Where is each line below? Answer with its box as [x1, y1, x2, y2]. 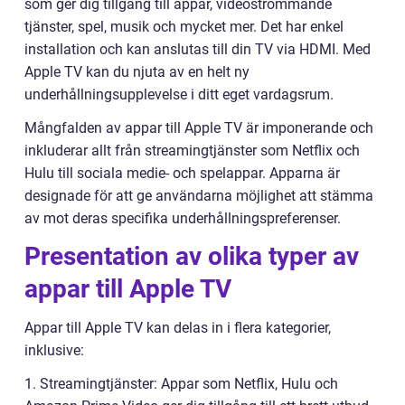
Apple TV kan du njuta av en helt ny [24, 63, 250, 80]
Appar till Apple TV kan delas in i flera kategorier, [24, 319, 331, 336]
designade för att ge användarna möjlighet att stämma [24, 187, 373, 204]
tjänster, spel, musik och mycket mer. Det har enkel [24, 18, 344, 35]
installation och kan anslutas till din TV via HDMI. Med [24, 41, 371, 58]
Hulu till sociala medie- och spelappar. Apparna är [24, 165, 340, 182]
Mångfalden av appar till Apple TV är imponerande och [24, 119, 373, 137]
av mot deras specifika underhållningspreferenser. [24, 210, 341, 227]
